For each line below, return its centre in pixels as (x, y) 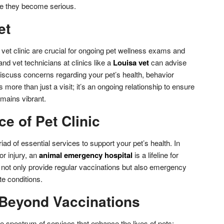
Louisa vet (131, 62)
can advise (167, 62)
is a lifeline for (155, 154)
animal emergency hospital (85, 155)
